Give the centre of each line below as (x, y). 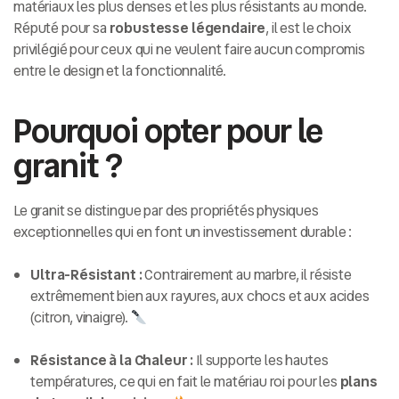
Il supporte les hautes (261, 361)
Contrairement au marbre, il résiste (247, 275)
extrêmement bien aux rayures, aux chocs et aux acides (200, 297)
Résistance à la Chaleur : (112, 361)
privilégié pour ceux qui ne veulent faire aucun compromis (189, 49)
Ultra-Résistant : (86, 275)
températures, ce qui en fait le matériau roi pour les (185, 382)
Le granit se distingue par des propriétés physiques (166, 211)
